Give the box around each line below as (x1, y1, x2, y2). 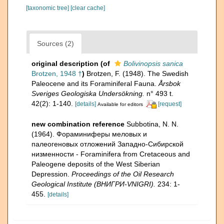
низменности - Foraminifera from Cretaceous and (31, 149, 190, 158)
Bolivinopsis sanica (123, 59, 183, 67)
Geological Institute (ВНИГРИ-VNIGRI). (31, 179, 155, 188)
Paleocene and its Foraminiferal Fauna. (31, 79, 158, 87)
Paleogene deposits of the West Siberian (31, 159, 160, 168)
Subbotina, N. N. (126, 119, 178, 128)
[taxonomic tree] (26, 4, 70, 11)
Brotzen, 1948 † (31, 69, 82, 77)
